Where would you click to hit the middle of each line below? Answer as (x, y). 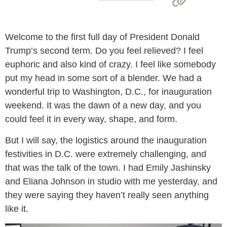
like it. (17, 209)
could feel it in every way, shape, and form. (92, 119)
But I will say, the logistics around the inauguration (106, 140)
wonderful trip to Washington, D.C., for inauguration (108, 92)
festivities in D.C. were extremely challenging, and (106, 154)
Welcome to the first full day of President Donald (102, 37)
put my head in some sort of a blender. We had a (103, 78)
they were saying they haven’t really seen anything (107, 195)
